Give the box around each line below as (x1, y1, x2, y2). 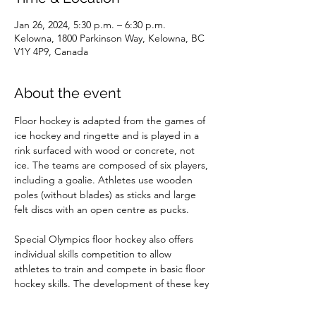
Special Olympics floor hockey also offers (14, 233, 196, 245)
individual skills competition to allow (14, 248, 174, 260)
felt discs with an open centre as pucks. (14, 203, 189, 216)
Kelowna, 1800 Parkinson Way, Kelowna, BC (14, 32, 205, 44)
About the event (14, 85, 121, 102)
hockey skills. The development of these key (14, 277, 212, 290)
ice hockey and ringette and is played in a (14, 129, 202, 142)
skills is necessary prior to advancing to (14, 292, 188, 305)
